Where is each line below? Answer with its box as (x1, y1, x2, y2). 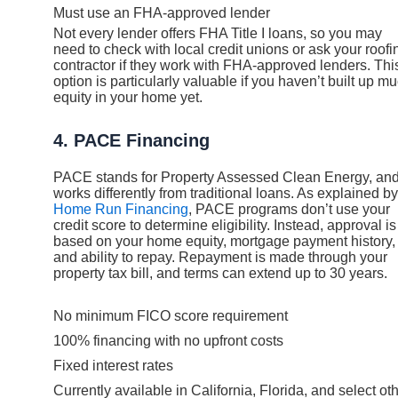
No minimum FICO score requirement (53, 308, 288, 324)
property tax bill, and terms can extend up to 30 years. (53, 265, 387, 281)
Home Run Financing (53, 201, 188, 217)
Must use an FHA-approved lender (53, 5, 270, 21)
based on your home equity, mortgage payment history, (53, 233, 395, 249)
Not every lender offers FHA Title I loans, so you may (53, 26, 382, 42)
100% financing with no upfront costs (53, 333, 283, 349)
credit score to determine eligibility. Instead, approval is (53, 217, 396, 233)
